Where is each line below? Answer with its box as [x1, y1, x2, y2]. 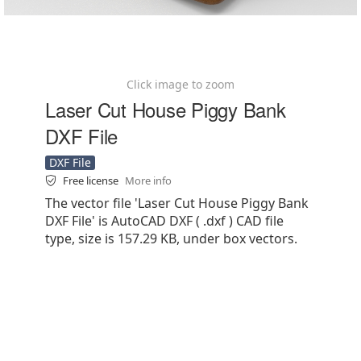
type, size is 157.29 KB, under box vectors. [45, 230, 297, 247]
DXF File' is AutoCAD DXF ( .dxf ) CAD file [45, 212, 284, 230]
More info [125, 173, 172, 188]
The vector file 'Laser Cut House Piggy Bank [45, 194, 309, 212]
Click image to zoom [127, 77, 234, 92]
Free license [63, 173, 121, 188]
